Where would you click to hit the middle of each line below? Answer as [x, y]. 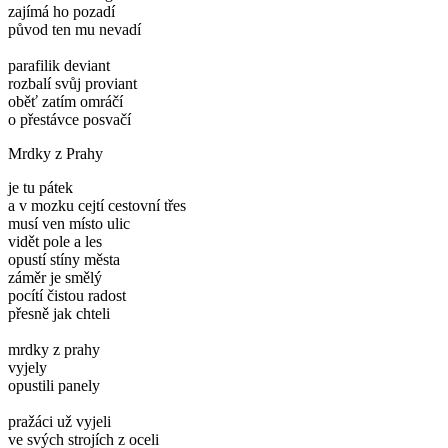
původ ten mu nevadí [74, 29]
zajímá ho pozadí [61, 11]
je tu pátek [40, 187]
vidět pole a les [55, 241]
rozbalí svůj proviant [72, 83]
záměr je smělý [55, 277]
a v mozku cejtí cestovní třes [97, 205]
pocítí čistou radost [67, 295]
